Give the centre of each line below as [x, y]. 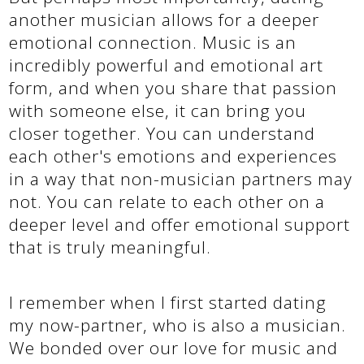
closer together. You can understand [162, 133]
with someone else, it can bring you [158, 110]
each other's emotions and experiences [173, 156]
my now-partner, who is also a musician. [178, 325]
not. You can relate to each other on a [167, 201]
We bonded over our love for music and [174, 347]
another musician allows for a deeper [165, 19]
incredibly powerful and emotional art [167, 65]
